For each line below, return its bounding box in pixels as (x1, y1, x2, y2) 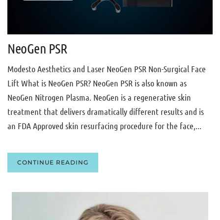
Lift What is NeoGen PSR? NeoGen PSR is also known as (7, 78, 187, 89)
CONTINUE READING (17, 159, 88, 166)
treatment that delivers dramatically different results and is (7, 106, 204, 117)
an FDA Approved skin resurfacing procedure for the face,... (7, 120, 201, 132)
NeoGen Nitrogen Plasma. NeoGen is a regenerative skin (7, 92, 191, 103)
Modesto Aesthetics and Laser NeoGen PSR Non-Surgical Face (7, 63, 206, 75)
